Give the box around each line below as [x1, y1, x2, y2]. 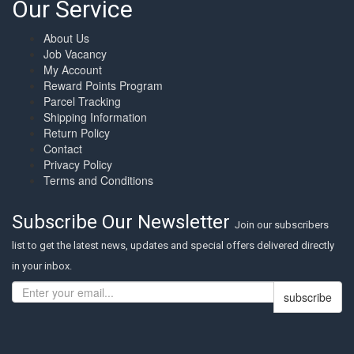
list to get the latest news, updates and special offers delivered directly [12, 239, 334, 252]
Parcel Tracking [43, 93, 121, 110]
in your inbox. [12, 260, 72, 273]
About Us [43, 30, 89, 47]
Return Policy [43, 125, 110, 141]
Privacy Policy [43, 156, 112, 173]
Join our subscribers [235, 219, 329, 232]
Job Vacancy [43, 46, 107, 62]
